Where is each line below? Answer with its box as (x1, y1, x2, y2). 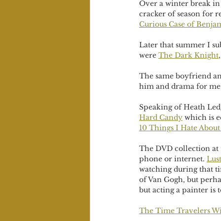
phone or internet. (139, 154, 207, 163)
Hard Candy (139, 113, 183, 122)
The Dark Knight (158, 51, 219, 60)
